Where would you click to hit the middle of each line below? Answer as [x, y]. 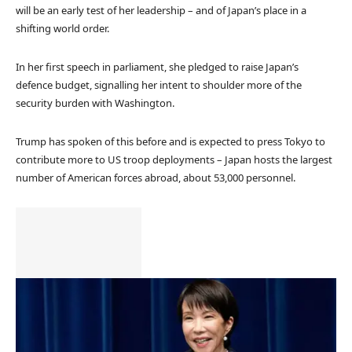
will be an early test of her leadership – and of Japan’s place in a [161, 10]
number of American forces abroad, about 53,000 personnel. [156, 177]
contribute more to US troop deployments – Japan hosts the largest [174, 159]
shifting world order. [62, 28]
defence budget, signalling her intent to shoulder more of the [159, 84]
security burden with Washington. [95, 103]
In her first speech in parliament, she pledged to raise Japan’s [157, 66]
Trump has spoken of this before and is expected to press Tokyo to [170, 141]
